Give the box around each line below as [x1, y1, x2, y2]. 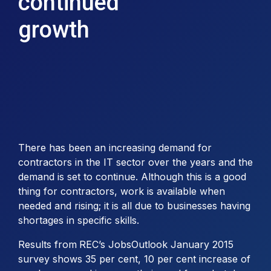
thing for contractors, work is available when [18, 185, 225, 197]
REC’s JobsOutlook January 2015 [79, 238, 233, 250]
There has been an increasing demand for [18, 142, 212, 154]
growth [18, 16, 90, 43]
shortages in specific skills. [18, 214, 139, 226]
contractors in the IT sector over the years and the [18, 156, 253, 168]
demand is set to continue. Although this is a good [18, 171, 246, 183]
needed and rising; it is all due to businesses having [18, 200, 250, 212]
